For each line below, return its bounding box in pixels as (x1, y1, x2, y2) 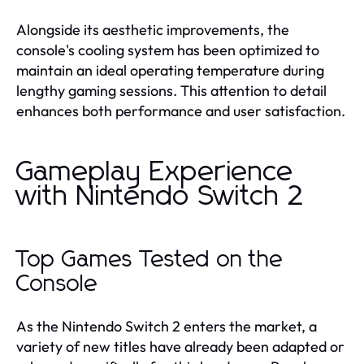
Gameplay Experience (16, 158, 294, 186)
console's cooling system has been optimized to (16, 40, 319, 59)
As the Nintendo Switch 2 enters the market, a (16, 316, 317, 336)
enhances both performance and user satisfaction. (16, 101, 345, 120)
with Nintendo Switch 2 (16, 182, 305, 210)
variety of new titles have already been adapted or (16, 336, 344, 356)
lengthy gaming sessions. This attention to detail (16, 80, 327, 100)
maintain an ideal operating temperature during (16, 60, 324, 80)
